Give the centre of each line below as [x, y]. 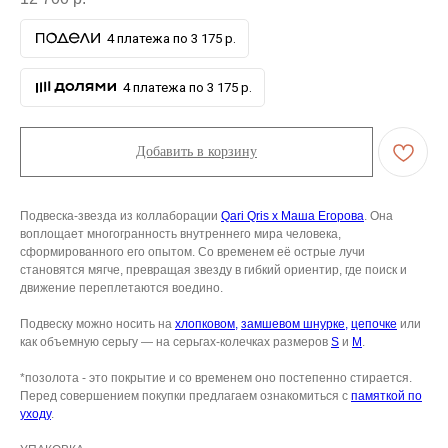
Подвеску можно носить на [97, 324]
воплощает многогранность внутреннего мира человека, [180, 234]
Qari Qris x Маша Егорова [292, 216]
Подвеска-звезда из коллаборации [120, 216]
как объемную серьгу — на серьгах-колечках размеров [175, 342]
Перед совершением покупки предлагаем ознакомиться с [185, 396]
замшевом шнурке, [294, 324]
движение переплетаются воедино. [121, 288]
